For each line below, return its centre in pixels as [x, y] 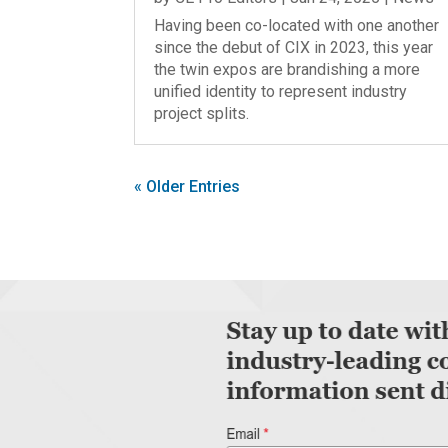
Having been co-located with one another [297, 26]
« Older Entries [187, 187]
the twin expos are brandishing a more [287, 70]
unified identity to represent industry [281, 92]
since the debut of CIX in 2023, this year [294, 48]
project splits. [202, 114]
